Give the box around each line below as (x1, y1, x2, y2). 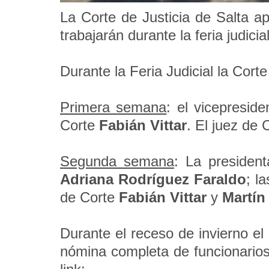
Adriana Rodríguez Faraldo (60, 171, 246, 187)
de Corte (60, 189, 119, 205)
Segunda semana (60, 153, 174, 169)
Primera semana (60, 99, 167, 115)
